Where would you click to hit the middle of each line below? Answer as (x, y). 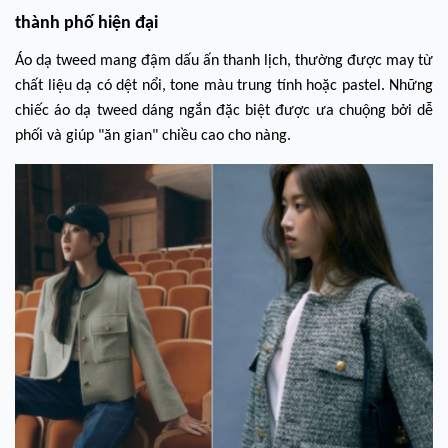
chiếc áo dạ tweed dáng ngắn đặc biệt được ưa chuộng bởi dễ (224, 111)
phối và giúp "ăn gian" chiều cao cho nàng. (153, 136)
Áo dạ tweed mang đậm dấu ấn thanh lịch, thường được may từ (224, 61)
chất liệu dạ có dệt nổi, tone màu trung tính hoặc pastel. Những (224, 86)
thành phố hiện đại (86, 23)
